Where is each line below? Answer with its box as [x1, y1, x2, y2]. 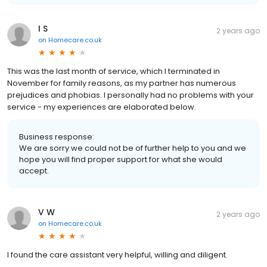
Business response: [19, 131, 94, 142]
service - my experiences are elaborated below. [7, 101, 196, 113]
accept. [19, 164, 49, 176]
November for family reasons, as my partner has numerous [7, 77, 236, 89]
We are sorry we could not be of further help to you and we [19, 142, 246, 154]
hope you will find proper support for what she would [19, 153, 222, 165]
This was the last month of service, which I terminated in [7, 65, 220, 77]
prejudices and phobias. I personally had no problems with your [7, 89, 254, 101]
